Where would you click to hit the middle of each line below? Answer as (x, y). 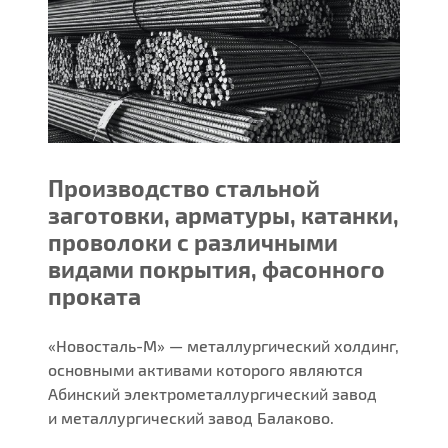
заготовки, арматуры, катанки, (224, 215)
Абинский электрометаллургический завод (213, 394)
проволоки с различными (193, 242)
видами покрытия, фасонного (217, 269)
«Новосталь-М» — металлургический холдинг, (224, 346)
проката (95, 296)
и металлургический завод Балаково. (191, 418)
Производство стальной (184, 188)
